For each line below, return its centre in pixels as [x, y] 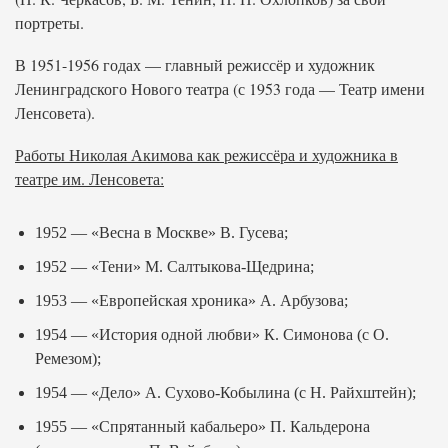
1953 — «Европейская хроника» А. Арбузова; [191, 300]
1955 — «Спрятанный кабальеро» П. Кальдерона [202, 426]
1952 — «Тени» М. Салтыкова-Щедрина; [174, 266]
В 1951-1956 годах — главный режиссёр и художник [195, 64]
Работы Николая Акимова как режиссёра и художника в [206, 154]
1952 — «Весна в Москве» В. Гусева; [161, 232]
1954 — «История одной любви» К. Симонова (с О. [212, 334]
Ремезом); [68, 358]
